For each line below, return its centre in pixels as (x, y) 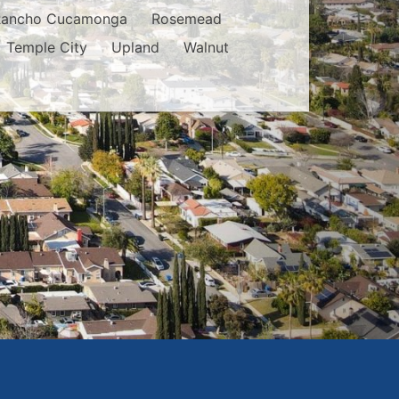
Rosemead (186, 19)
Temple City (46, 48)
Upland (135, 48)
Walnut (206, 48)
